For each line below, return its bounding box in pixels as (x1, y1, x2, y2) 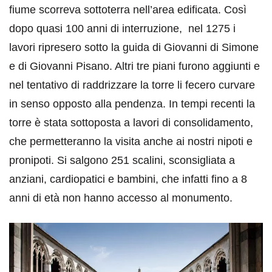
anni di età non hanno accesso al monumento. (9, 192, 233, 204)
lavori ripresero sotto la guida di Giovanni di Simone (9, 41, 259, 53)
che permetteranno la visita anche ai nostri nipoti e (9, 135, 253, 148)
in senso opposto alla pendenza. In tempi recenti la (9, 98, 255, 110)
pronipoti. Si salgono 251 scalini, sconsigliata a (9, 154, 235, 166)
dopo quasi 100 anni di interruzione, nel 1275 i (9, 22, 236, 35)
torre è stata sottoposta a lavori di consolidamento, (9, 117, 253, 129)
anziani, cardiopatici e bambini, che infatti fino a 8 (9, 173, 247, 185)
